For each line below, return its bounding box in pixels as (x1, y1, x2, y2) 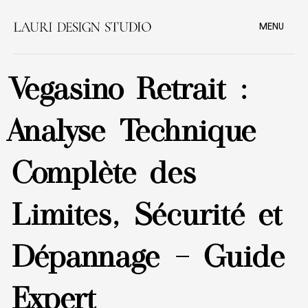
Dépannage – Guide (14, 239, 287, 274)
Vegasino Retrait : (14, 71, 250, 107)
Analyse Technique (14, 113, 258, 148)
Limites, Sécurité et (14, 197, 284, 232)
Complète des (14, 155, 197, 190)
